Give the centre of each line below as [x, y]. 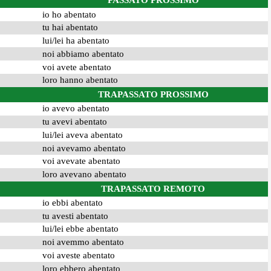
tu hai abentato [70, 28]
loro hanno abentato [80, 80]
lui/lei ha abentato [76, 41]
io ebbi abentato [72, 202]
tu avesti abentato [75, 216]
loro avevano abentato [84, 175]
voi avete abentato [77, 67]
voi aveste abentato [78, 256]
